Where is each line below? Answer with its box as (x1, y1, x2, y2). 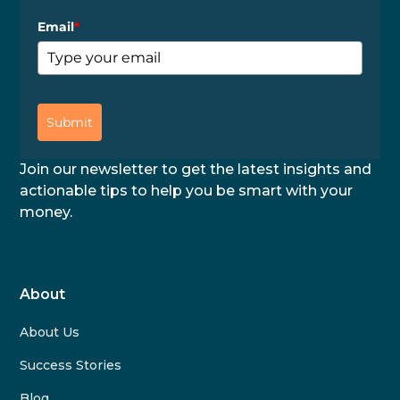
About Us (20, 323, 80, 340)
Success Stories (20, 356, 122, 373)
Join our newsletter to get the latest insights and (20, 160, 372, 178)
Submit (46, 113, 94, 130)
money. (20, 203, 73, 221)
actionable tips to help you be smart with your (20, 181, 354, 199)
